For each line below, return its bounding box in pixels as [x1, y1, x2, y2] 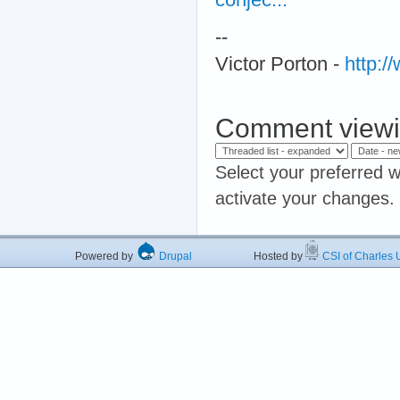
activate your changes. [215, 187, 395, 208]
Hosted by [192, 249, 305, 262]
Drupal [156, 249, 192, 262]
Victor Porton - [215, 53, 345, 75]
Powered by [75, 249, 136, 262]
